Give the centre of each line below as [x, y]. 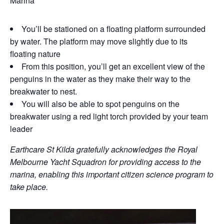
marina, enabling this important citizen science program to [112, 174]
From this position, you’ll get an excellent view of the [113, 66]
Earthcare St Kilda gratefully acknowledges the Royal [104, 149]
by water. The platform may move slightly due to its [99, 41]
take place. [30, 186]
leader [21, 128]
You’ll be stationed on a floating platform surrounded [113, 28]
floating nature [35, 53]
